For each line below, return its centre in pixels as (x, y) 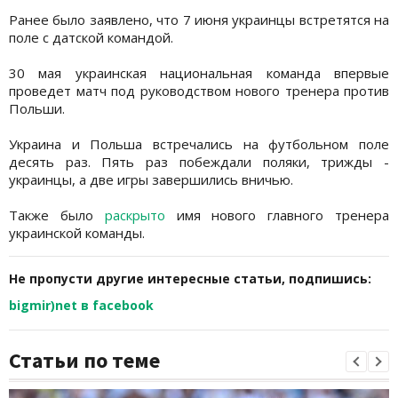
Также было (57, 215)
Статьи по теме (84, 360)
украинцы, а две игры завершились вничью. (151, 179)
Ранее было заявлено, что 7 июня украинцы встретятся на (199, 19)
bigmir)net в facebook (81, 305)
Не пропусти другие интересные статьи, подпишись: (190, 278)
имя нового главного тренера (277, 215)
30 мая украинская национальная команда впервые (199, 72)
